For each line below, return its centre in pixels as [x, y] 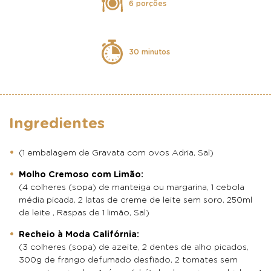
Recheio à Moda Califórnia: [79, 234]
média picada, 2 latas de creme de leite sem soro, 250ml [135, 200]
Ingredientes [57, 123]
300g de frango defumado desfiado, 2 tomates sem [128, 260]
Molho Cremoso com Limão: [81, 175]
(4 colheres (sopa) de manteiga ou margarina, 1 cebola [132, 187]
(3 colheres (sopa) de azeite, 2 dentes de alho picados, [134, 247]
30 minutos [149, 52]
